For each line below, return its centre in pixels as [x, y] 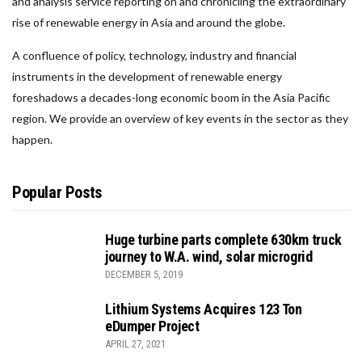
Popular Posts [57, 193]
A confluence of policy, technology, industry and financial [154, 56]
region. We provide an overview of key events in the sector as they [180, 119]
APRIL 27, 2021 [135, 344]
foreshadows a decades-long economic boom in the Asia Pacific [171, 98]
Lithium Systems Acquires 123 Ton [204, 309]
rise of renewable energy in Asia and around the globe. [149, 23]
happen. [32, 140]
